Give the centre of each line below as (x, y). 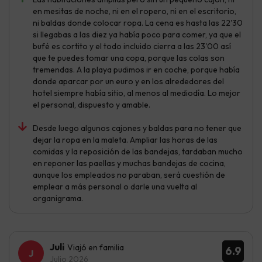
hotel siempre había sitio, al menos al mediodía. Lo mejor (137, 93)
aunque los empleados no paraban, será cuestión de (129, 175)
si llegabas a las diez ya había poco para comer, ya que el (137, 34)
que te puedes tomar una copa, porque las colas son (129, 58)
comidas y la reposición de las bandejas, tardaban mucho (138, 151)
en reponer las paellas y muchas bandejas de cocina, (129, 163)
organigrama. (58, 198)
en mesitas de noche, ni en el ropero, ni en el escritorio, (135, 11)
